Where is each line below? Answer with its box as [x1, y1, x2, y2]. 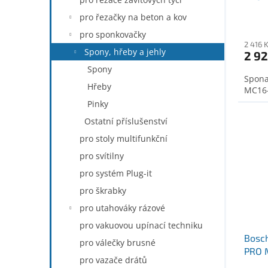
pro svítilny [80, 150, 124, 162]
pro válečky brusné [80, 237, 156, 248]
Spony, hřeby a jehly [84, 46, 166, 57]
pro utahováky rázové [80, 202, 165, 214]
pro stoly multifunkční [80, 133, 167, 144]
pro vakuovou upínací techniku [80, 220, 203, 231]
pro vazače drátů [80, 254, 147, 266]
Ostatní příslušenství [84, 115, 167, 127]
